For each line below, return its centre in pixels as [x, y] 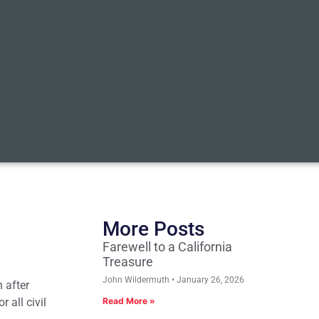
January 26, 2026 [209, 280]
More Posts [153, 229]
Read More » [129, 301]
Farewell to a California [167, 247]
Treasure [128, 262]
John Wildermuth [137, 280]
